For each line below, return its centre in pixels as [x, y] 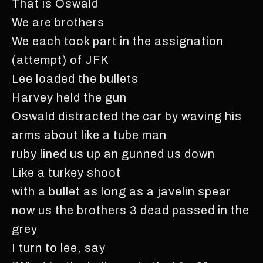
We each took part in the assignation [118, 41]
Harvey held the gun [69, 97]
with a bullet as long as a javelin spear [122, 191]
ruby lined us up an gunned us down [113, 154]
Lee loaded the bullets [75, 79]
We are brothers [58, 22]
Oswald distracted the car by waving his [127, 116]
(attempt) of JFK [60, 60]
